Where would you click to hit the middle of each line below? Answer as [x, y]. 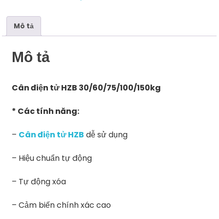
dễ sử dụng [106, 134]
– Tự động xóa [39, 181]
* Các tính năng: [46, 111]
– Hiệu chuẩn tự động [52, 158]
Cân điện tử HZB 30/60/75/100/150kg [87, 88]
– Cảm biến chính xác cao [62, 205]
